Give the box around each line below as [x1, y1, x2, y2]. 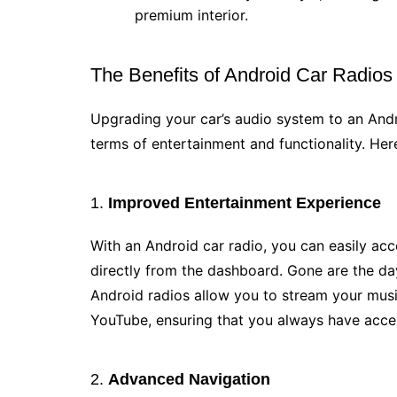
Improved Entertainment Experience [108, 194, 381, 212]
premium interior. [135, 6, 248, 24]
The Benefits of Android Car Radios [90, 64, 393, 86]
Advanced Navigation [108, 370, 270, 388]
